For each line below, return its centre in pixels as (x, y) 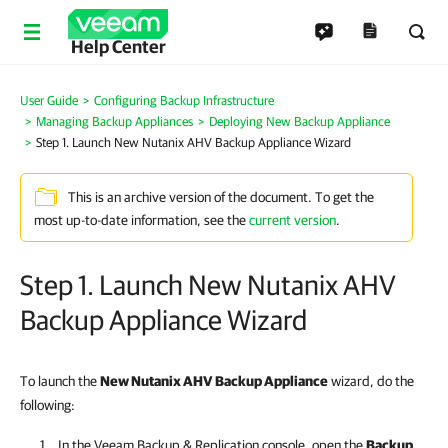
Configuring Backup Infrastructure (184, 100)
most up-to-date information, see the (141, 220)
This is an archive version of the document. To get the (221, 197)
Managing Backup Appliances (114, 121)
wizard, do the (371, 381)
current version (292, 220)
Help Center (118, 46)
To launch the (60, 381)
